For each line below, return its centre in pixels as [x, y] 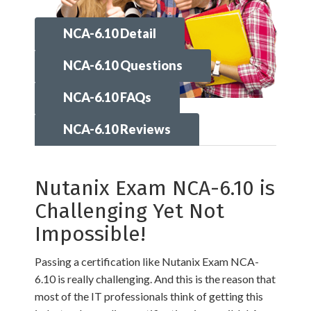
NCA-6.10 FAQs [107, 98]
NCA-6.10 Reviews [117, 129]
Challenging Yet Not [129, 211]
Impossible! [90, 234]
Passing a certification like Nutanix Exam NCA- [147, 262]
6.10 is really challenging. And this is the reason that [155, 279]
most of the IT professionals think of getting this [149, 296]
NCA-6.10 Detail [110, 34]
